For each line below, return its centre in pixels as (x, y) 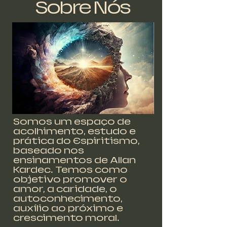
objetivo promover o (70, 179)
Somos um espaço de (72, 122)
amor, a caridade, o (65, 189)
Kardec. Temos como (70, 170)
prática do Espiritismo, (77, 141)
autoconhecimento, (68, 199)
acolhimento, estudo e (74, 131)
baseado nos (49, 150)
